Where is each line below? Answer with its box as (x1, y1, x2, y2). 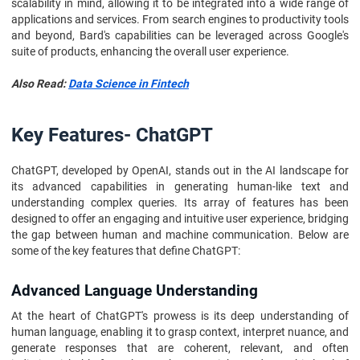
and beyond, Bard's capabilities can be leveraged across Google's (11, 29, 349, 42)
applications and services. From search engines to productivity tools (11, 13, 349, 26)
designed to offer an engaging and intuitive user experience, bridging (11, 212, 349, 225)
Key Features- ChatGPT (11, 124, 213, 146)
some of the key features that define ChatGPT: (11, 244, 240, 257)
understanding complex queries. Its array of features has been (11, 196, 349, 209)
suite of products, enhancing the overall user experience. (11, 45, 289, 58)
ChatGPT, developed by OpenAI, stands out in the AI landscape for (11, 164, 349, 177)
